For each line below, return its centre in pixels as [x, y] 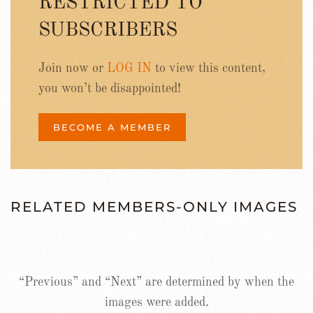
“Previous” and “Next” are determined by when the [156, 282]
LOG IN [129, 68]
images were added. [156, 302]
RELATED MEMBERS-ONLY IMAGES [154, 206]
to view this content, [209, 68]
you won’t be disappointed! [110, 88]
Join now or [73, 68]
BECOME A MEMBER [112, 127]
